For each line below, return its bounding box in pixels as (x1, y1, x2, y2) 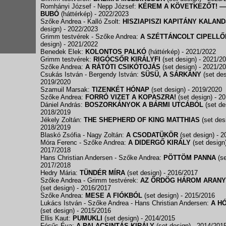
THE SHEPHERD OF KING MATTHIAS (84, 116, 202, 124)
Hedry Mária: (40, 169, 80, 177)
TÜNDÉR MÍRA (80, 169, 125, 177)
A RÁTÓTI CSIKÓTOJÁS (85, 63, 160, 71)
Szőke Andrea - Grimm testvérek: (40, 177, 140, 184)
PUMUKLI (73, 214, 102, 222)
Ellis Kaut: (40, 214, 73, 222)
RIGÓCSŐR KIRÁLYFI (93, 55, 160, 63)
